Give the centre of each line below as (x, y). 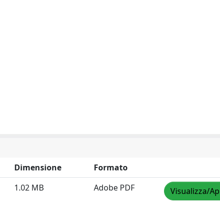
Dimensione (38, 167)
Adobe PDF (114, 188)
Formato (111, 167)
